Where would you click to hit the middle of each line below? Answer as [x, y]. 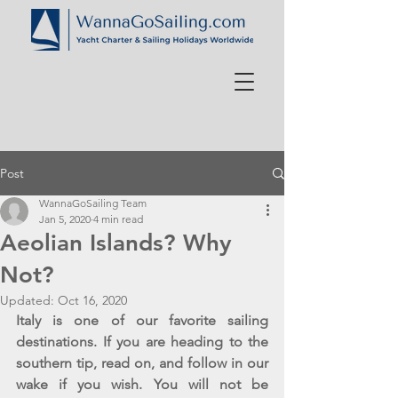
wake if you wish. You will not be [142, 384]
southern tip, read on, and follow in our [142, 363]
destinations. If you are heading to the [142, 342]
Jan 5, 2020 [65, 219]
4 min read [118, 219]
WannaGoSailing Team [93, 203]
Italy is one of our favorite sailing [142, 320]
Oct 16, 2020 [92, 300]
